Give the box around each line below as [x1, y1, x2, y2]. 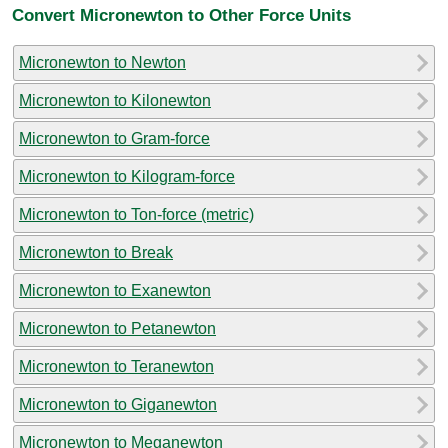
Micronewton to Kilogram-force [19, 167, 235, 185]
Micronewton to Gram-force [19, 129, 210, 147]
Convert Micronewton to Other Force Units [12, 5, 351, 26]
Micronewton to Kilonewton [19, 91, 211, 109]
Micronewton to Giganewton [19, 395, 217, 413]
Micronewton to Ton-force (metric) [19, 205, 254, 223]
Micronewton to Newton [19, 53, 186, 71]
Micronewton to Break [19, 243, 173, 261]
